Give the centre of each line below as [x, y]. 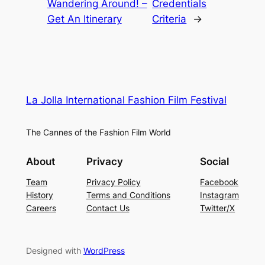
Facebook [219, 182]
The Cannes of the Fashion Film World [98, 132]
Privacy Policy [113, 182]
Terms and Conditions [128, 195]
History [39, 195]
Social [215, 162]
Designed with [54, 251]
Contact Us [108, 208]
